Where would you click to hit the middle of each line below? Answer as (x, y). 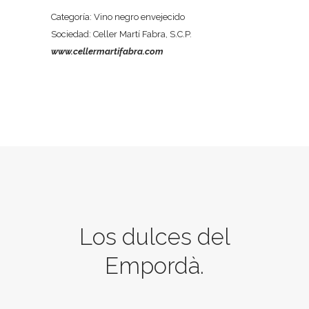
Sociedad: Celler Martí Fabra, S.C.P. (121, 34)
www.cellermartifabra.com (107, 51)
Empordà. (154, 266)
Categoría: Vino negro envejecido (118, 17)
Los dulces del (154, 237)
